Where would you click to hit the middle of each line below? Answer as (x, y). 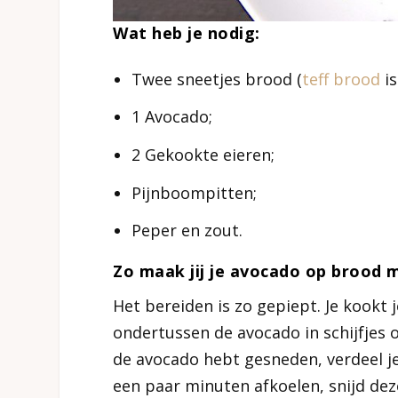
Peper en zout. (187, 231)
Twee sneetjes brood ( (216, 79)
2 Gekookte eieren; (203, 154)
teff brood (341, 79)
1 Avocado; (171, 117)
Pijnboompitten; (194, 192)
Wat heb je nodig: (187, 33)
